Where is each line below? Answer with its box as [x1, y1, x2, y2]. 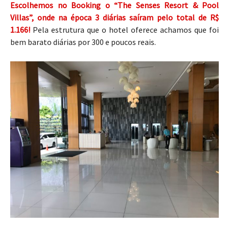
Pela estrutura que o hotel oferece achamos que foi [30, 25, 219, 35]
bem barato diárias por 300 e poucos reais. [10, 37, 156, 48]
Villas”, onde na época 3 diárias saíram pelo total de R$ [10, 12, 219, 23]
